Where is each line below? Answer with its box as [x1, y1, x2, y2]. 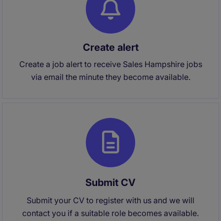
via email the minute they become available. [31, 72, 190, 82]
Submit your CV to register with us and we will [27, 195, 194, 205]
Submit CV [85, 177, 136, 188]
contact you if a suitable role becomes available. [22, 208, 199, 218]
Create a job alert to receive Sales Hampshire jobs [19, 59, 202, 69]
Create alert [82, 41, 139, 53]
